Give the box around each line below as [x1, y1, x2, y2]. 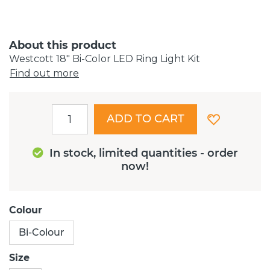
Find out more [10, 67, 79, 79]
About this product [9, 38, 116, 52]
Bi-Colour [19, 226, 64, 238]
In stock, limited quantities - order [49, 146, 238, 160]
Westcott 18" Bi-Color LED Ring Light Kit [9, 52, 200, 64]
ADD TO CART [107, 112, 184, 125]
